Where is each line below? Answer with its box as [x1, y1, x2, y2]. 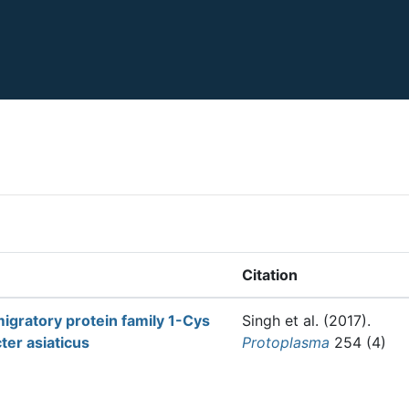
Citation [242, 266, 298, 284]
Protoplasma [242, 333, 330, 351]
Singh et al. [242, 311, 319, 330]
